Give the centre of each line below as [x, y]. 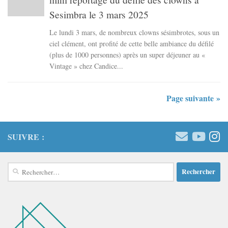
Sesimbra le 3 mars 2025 [99, 14]
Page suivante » [193, 98]
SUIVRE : [26, 136]
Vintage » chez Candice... [86, 66]
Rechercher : [25, 167]
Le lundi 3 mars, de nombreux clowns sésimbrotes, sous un [134, 32]
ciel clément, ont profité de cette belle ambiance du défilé [132, 43]
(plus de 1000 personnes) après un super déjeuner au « [127, 54]
